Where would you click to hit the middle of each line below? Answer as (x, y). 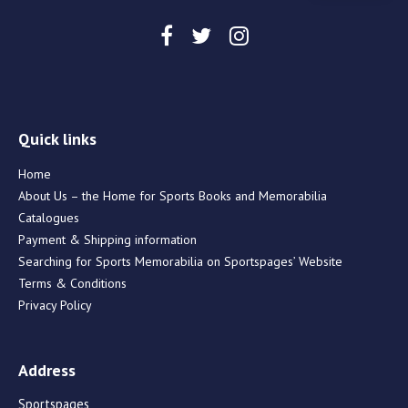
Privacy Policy (55, 305)
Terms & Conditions (72, 283)
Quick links (57, 138)
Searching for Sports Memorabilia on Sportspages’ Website (180, 261)
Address (47, 370)
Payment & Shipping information (107, 239)
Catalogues (49, 217)
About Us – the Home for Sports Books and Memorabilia (173, 195)
